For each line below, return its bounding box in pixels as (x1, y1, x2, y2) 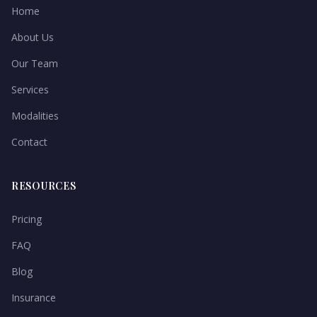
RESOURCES (11, 179, 76, 192)
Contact (11, 135, 47, 149)
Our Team (11, 57, 58, 70)
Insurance (11, 291, 56, 304)
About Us (11, 30, 54, 44)
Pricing (11, 212, 42, 226)
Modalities (11, 109, 59, 122)
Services (11, 83, 49, 96)
